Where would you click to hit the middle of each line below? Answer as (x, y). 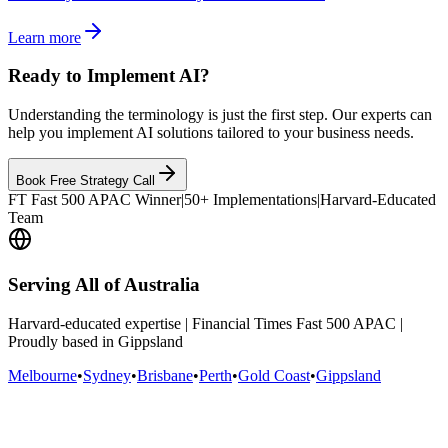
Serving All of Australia (104, 284)
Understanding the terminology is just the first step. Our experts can (220, 115)
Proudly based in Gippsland (95, 341)
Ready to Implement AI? (109, 76)
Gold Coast (274, 375)
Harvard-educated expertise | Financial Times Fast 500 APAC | (205, 323)
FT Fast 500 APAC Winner (94, 200)
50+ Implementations (250, 200)
